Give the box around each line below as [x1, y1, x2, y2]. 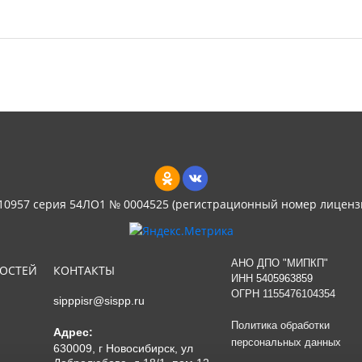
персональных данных [231, 335, 341, 348]
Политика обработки [231, 318, 330, 331]
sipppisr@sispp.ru [53, 293, 145, 307]
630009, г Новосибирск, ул [53, 341, 193, 355]
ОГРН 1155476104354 [231, 287, 335, 300]
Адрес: [53, 325, 93, 339]
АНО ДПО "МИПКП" [231, 256, 328, 269]
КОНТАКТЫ [53, 262, 115, 278]
